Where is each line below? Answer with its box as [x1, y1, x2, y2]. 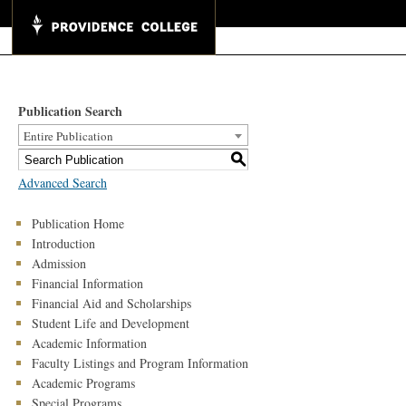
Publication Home [32, 215, 124, 232]
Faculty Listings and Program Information [32, 354, 248, 372]
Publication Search [18, 101, 122, 121]
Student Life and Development [32, 314, 189, 332]
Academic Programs [32, 374, 135, 391]
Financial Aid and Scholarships [32, 295, 191, 312]
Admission [32, 255, 86, 272]
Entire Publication [24, 128, 113, 144]
